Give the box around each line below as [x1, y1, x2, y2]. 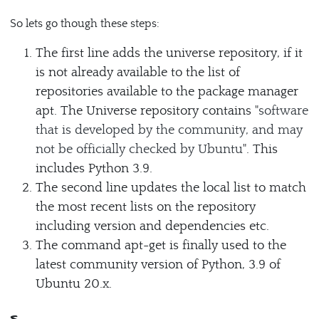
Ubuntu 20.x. [35, 276, 112, 292]
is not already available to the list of [35, 65, 240, 80]
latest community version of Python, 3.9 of [35, 257, 281, 273]
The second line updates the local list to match [35, 180, 306, 196]
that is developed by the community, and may [35, 122, 303, 138]
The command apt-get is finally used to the [35, 238, 286, 253]
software [258, 103, 308, 119]
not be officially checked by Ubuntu [35, 142, 243, 157]
